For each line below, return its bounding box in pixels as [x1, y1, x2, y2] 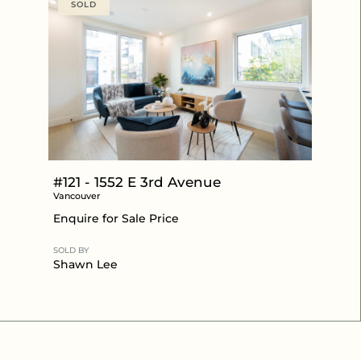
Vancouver [53, 189, 101, 201]
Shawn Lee [53, 256, 118, 272]
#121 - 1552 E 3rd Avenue [53, 173, 221, 190]
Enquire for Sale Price [53, 210, 179, 226]
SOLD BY [53, 244, 89, 255]
